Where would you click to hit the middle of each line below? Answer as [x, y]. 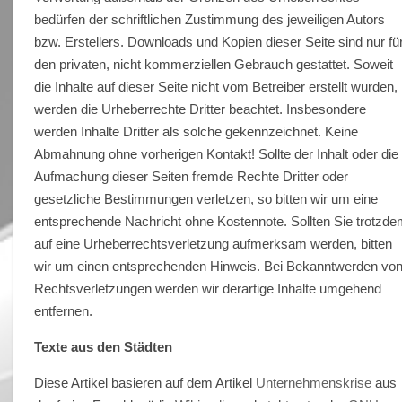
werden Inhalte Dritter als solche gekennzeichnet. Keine [197, 131]
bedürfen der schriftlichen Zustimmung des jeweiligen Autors [210, 19]
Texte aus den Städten [104, 346]
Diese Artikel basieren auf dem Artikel [145, 382]
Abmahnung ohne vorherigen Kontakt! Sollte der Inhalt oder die [217, 153]
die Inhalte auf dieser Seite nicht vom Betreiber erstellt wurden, [216, 86]
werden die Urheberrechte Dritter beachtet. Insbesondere [201, 109]
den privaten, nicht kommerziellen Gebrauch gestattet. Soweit [214, 64]
